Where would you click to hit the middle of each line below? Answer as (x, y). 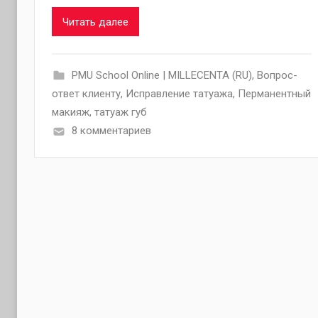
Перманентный (274, 94)
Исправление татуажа (179, 94)
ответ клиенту (86, 94)
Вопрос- (277, 76)
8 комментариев (111, 131)
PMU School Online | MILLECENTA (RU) (161, 76)
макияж (71, 113)
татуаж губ (121, 113)
